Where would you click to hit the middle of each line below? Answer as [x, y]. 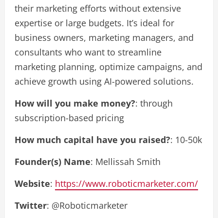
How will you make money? [75, 103]
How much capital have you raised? [92, 140]
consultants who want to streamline [88, 52]
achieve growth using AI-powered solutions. [104, 81]
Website [32, 183]
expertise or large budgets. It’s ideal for [94, 23]
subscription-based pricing [69, 118]
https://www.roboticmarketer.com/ [127, 183]
